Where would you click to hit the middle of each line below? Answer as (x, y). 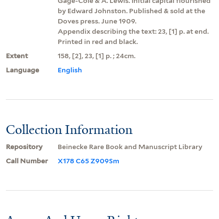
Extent (17, 55)
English (70, 70)
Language (22, 70)
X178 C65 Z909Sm (88, 161)
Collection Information (69, 129)
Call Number (27, 161)
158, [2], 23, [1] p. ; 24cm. (97, 55)
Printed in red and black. (98, 41)
